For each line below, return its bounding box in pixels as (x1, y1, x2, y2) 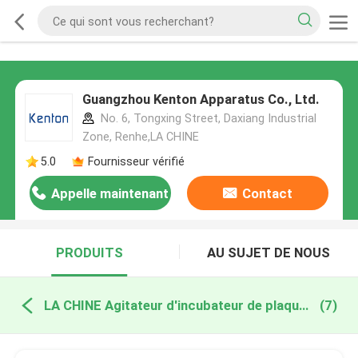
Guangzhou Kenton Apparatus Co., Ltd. (82, 91, 320, 108)
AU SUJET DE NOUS (207, 245, 331, 261)
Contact (241, 185, 292, 202)
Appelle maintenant (51, 185, 169, 202)
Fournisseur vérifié (87, 154, 185, 168)
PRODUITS (55, 245, 123, 261)
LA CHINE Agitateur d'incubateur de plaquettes (298, 296, 308, 313)
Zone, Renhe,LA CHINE (82, 130, 199, 144)
